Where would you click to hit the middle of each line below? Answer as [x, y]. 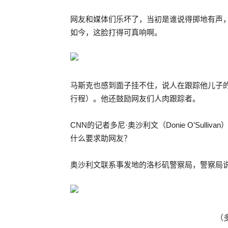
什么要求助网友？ [101, 138]
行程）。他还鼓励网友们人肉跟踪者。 [135, 98]
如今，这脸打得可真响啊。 [116, 32]
